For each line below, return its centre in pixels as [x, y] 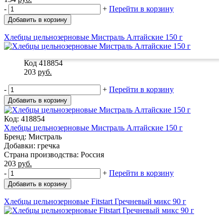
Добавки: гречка [32, 145]
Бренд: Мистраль [33, 136]
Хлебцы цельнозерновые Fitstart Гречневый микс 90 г [95, 201]
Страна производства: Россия [54, 154]
